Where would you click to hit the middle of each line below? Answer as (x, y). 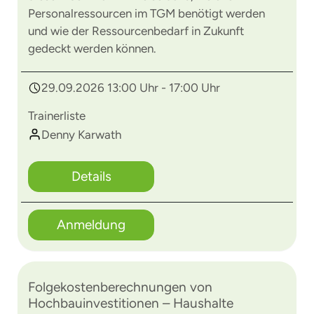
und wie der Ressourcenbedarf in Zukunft (136, 31)
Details (91, 176)
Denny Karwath (81, 135)
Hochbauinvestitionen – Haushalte (131, 303)
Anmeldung (91, 225)
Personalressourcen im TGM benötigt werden (146, 13)
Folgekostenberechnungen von (120, 287)
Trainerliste (57, 116)
